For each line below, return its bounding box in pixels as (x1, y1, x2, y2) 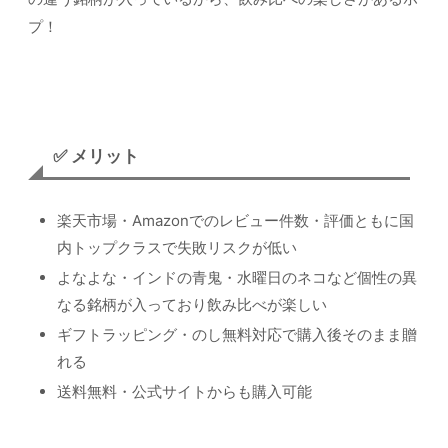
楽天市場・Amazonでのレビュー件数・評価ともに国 (57, 211, 414, 231)
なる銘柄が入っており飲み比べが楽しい (57, 295, 327, 315)
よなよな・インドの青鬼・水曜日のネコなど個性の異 (57, 268, 417, 288)
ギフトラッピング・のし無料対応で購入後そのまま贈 (57, 325, 417, 345)
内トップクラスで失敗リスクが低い (57, 238, 297, 258)
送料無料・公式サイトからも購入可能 (57, 382, 312, 402)
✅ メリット (53, 145, 139, 166)
